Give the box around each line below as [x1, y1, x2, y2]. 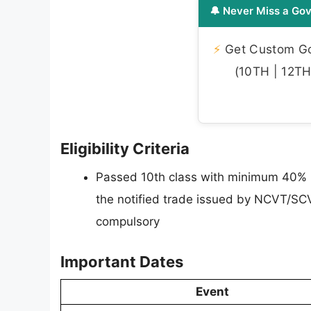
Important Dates [60, 252, 183, 271]
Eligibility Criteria [60, 140, 190, 158]
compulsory [96, 215, 160, 228]
